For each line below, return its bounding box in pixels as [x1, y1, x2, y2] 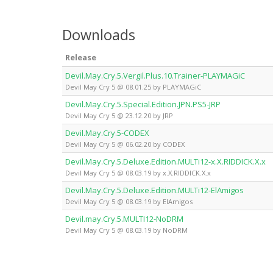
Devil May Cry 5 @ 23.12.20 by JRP [65, 110, 173, 120]
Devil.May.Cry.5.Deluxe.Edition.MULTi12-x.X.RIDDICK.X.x [65, 155, 266, 167]
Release [65, 51, 96, 63]
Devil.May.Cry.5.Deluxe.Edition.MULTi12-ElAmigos [65, 184, 244, 196]
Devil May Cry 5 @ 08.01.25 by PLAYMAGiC [65, 82, 201, 91]
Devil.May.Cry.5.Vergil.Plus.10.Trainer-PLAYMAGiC [65, 69, 245, 81]
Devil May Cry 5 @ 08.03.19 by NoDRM [65, 225, 188, 235]
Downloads [62, 24, 135, 44]
